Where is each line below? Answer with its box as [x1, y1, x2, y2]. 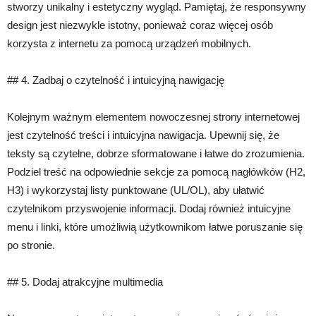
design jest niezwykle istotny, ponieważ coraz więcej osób [7, 19, 273, 31]
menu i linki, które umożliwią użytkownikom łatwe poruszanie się [7, 221, 303, 233]
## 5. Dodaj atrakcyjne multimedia [7, 276, 163, 288]
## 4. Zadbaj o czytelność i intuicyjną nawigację [7, 74, 224, 86]
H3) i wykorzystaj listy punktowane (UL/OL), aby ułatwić [7, 184, 265, 196]
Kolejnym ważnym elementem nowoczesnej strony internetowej [7, 111, 300, 123]
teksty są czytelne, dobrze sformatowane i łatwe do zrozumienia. [7, 147, 305, 159]
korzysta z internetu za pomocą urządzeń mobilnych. [7, 37, 251, 49]
